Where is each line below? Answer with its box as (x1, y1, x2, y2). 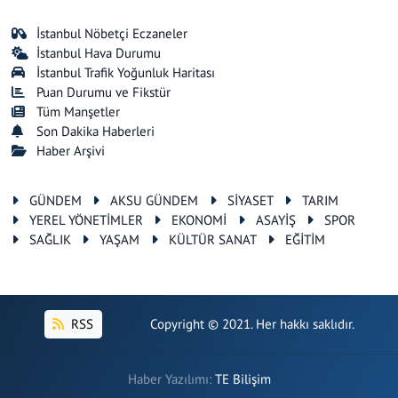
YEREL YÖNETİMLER (28, 211, 143, 228)
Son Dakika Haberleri (36, 122, 155, 139)
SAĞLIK (28, 230, 71, 248)
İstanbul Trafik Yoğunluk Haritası (36, 63, 216, 81)
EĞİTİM (285, 230, 326, 248)
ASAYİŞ (255, 211, 296, 228)
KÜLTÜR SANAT (168, 230, 257, 248)
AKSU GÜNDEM (110, 191, 199, 209)
